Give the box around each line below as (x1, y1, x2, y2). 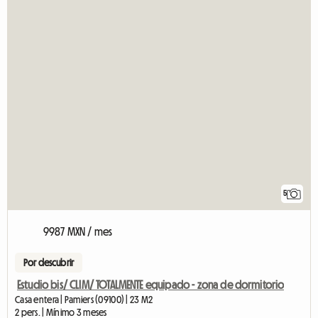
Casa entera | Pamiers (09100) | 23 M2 (15, 294, 153, 305)
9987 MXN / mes (43, 225, 113, 237)
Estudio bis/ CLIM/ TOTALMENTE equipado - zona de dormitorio (17, 278, 285, 290)
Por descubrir (23, 257, 75, 268)
